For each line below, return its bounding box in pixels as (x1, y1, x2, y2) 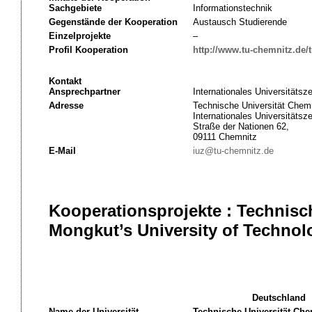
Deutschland (252, 292, 306, 303)
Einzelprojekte (48, 31, 111, 41)
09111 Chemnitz (192, 132, 257, 142)
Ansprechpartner (48, 86, 120, 97)
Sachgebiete (48, 3, 102, 13)
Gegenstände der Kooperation (48, 17, 178, 27)
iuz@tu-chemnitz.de (192, 146, 274, 156)
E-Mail (48, 146, 76, 156)
